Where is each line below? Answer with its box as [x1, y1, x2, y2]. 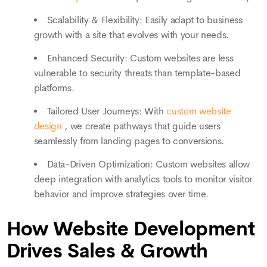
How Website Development [6, 216, 255, 241]
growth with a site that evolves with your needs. [33, 29, 229, 42]
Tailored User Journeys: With [46, 105, 167, 118]
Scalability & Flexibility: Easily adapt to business [46, 14, 243, 27]
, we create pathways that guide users [64, 120, 221, 133]
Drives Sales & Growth [6, 238, 209, 263]
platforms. [33, 82, 74, 95]
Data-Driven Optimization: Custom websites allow [46, 159, 250, 171]
